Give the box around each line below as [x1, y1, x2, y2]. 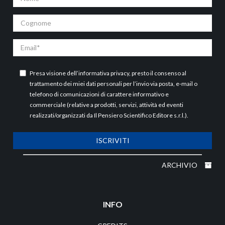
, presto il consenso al [129, 69, 186, 77]
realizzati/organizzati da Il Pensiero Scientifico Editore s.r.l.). [30, 111, 188, 119]
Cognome [13, 14, 45, 23]
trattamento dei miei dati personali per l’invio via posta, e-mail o [30, 79, 197, 87]
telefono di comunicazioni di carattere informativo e [30, 90, 169, 98]
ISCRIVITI [95, 136, 130, 145]
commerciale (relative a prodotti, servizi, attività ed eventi [30, 100, 183, 108]
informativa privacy [78, 69, 129, 77]
